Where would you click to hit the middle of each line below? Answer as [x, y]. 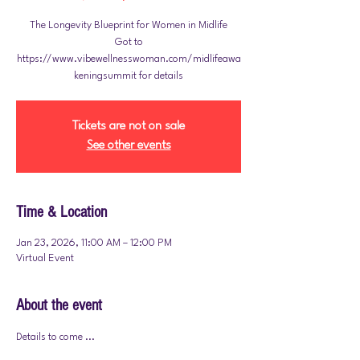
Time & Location [61, 212]
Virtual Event [45, 258]
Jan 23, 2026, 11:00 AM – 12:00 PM [94, 243]
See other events [129, 146]
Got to [129, 42]
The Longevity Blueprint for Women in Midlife [129, 25]
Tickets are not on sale [129, 127]
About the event [59, 305]
